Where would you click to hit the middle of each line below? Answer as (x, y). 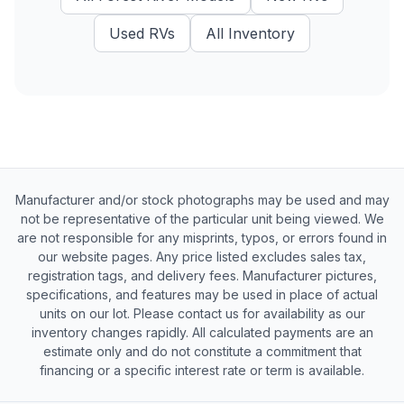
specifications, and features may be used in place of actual (202, 294)
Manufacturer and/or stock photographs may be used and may (202, 200)
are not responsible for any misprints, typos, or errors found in (202, 238)
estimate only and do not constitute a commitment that (202, 351)
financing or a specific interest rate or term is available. (202, 370)
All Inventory (250, 33)
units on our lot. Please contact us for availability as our (202, 313)
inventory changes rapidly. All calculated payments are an (202, 332)
